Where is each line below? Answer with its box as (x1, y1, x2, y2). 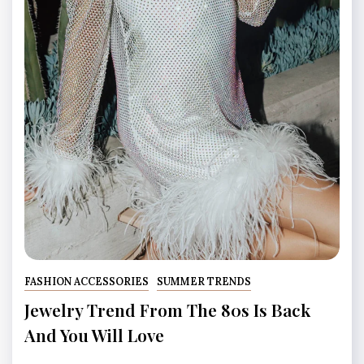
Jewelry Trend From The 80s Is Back (24, 298, 310, 322)
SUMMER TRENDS (156, 275, 251, 288)
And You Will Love (24, 323, 164, 347)
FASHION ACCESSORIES (24, 275, 149, 288)
